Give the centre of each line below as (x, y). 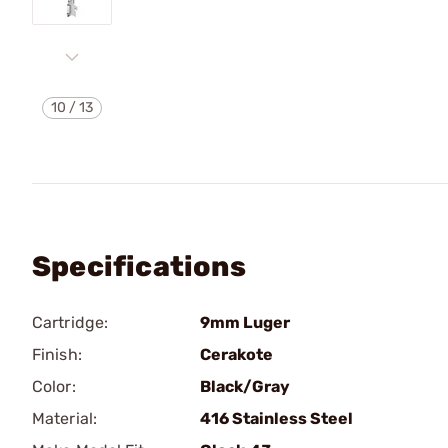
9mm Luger (245, 322)
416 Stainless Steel (276, 418)
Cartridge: (70, 322)
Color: (54, 386)
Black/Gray (245, 386)
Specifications (139, 266)
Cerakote (236, 354)
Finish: (57, 354)
